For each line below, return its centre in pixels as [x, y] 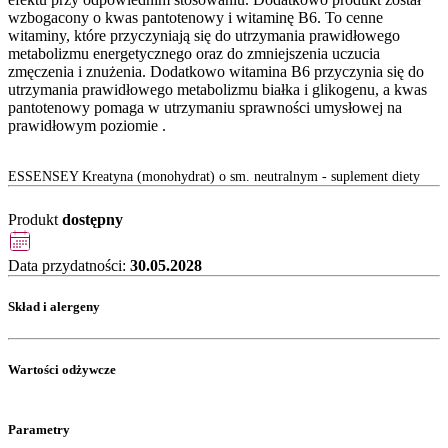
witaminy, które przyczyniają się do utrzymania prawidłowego [204, 36]
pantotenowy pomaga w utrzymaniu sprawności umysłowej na [205, 108]
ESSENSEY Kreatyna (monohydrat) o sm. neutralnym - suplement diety [214, 177]
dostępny [92, 220]
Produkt [35, 220]
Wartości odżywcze [62, 369]
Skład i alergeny [54, 307]
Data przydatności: [69, 266]
